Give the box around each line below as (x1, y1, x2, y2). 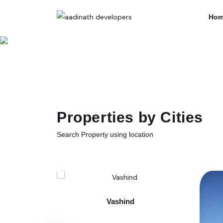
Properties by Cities (57, 109, 203, 125)
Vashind (107, 197, 135, 206)
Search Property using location (57, 130, 153, 138)
